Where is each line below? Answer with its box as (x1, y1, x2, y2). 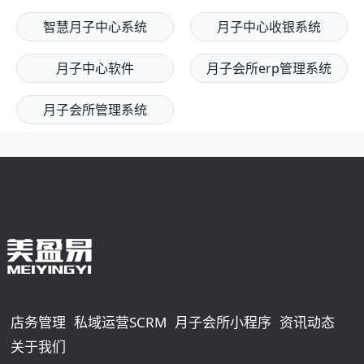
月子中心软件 (56, 58, 134, 77)
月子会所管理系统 (43, 100, 147, 119)
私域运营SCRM (73, 312, 167, 331)
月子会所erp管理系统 (206, 58, 331, 77)
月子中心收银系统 (217, 17, 321, 36)
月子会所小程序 (174, 312, 271, 331)
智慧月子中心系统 (43, 17, 147, 36)
